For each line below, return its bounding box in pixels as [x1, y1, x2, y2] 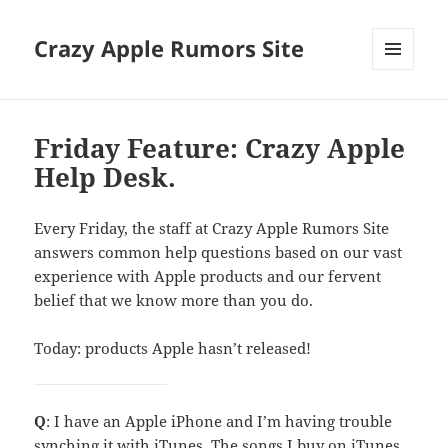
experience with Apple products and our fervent [34, 266, 382, 287]
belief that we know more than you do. [34, 290, 314, 311]
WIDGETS [372, 103, 429, 121]
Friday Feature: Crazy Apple [34, 130, 406, 167]
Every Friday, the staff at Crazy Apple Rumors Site [34, 218, 390, 239]
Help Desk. [34, 159, 177, 196]
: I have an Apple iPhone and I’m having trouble [46, 411, 393, 432]
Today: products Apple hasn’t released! [34, 338, 312, 359]
